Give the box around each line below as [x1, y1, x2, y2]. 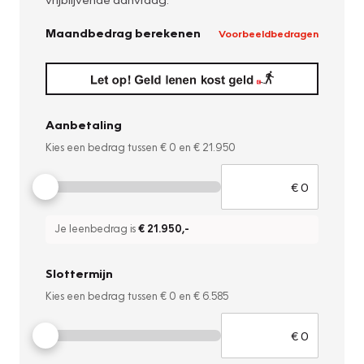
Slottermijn [45, 266, 113, 281]
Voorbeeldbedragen [219, 26, 318, 40]
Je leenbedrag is [55, 222, 138, 236]
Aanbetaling [45, 117, 122, 132]
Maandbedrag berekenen [45, 25, 201, 41]
